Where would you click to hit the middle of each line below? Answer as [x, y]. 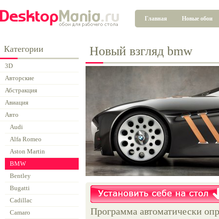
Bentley [20, 176]
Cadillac [21, 200]
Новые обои [197, 19]
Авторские [20, 78]
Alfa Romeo [26, 139]
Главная [156, 19]
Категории [24, 49]
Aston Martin [27, 151]
